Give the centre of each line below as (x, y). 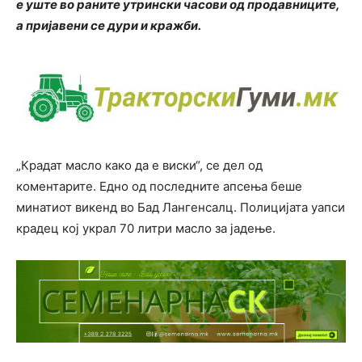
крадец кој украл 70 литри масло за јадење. (146, 228)
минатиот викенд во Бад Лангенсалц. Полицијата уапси (181, 207)
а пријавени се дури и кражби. (109, 26)
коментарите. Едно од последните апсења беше (159, 186)
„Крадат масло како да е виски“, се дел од (139, 165)
